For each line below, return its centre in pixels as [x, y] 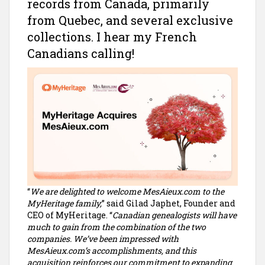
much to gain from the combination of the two [117, 227]
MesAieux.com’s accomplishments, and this [112, 251]
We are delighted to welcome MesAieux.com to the [127, 191]
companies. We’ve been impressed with [103, 239]
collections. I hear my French [112, 37]
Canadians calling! [81, 53]
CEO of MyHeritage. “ [70, 215]
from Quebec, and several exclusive [130, 20]
